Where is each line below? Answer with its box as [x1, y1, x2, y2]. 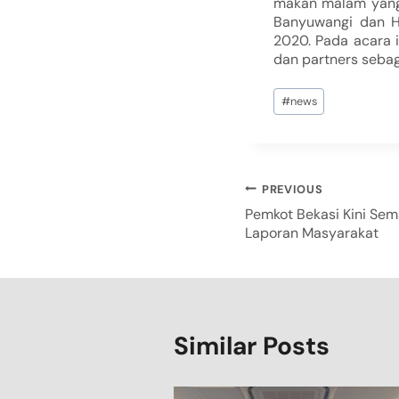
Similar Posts [174, 329, 330, 362]
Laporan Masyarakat [245, 223, 379, 242]
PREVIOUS [262, 181, 323, 197]
